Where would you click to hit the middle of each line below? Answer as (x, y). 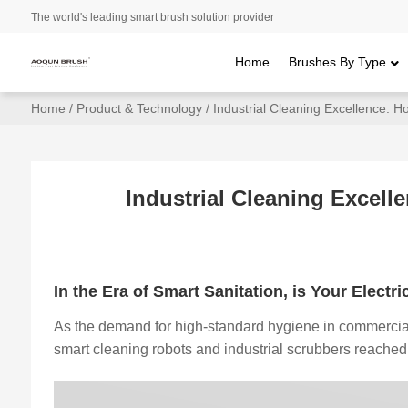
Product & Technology (139, 108)
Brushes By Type (338, 62)
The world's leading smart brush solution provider (152, 17)
